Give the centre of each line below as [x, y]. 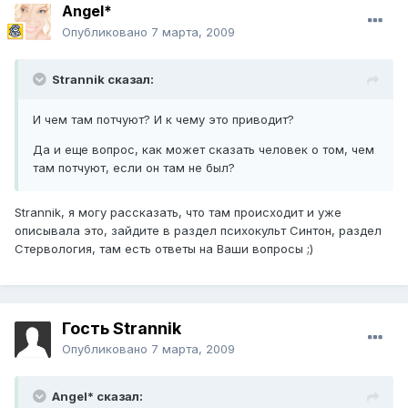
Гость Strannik [122, 329]
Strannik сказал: [103, 80]
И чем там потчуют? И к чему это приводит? [163, 120]
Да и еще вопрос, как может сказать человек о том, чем [204, 150]
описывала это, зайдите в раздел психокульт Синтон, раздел [198, 231]
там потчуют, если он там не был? [134, 168]
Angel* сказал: [97, 397]
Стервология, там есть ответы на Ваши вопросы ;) [164, 249]
